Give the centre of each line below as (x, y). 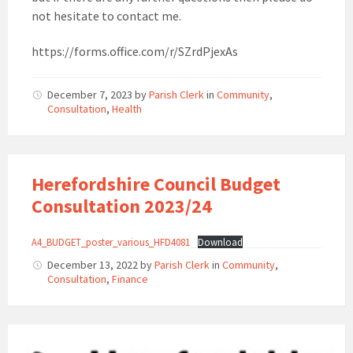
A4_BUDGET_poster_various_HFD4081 (111, 242)
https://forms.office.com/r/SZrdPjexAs (135, 52)
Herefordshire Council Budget (156, 184)
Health (127, 109)
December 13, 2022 (94, 265)
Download (220, 242)
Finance (130, 279)
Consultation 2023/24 (122, 206)
